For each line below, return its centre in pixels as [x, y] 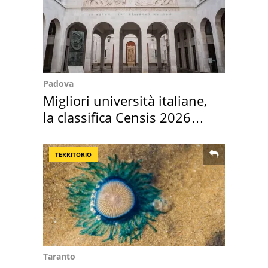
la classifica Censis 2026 [117, 117]
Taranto [59, 256]
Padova [58, 83]
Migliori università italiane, [125, 100]
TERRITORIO [73, 154]
